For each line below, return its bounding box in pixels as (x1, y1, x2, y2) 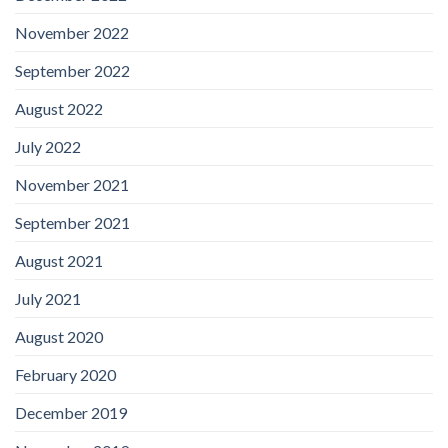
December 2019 (15, 402, 127, 422)
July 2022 (15, 136, 81, 156)
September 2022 (15, 60, 130, 80)
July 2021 (15, 288, 81, 308)
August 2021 (15, 250, 103, 270)
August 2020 (15, 326, 103, 346)
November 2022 (15, 22, 129, 42)
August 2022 (15, 98, 103, 118)
